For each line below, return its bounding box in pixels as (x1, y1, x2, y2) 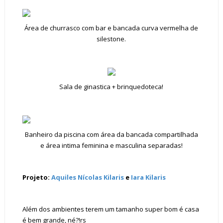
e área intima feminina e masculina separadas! (40, 141, 183, 150)
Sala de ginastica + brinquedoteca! (59, 82, 164, 91)
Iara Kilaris (129, 173, 166, 182)
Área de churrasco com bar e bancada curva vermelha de (24, 23, 199, 32)
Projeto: (22, 173, 51, 182)
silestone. (97, 34, 126, 43)
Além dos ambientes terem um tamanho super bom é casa (22, 205, 199, 214)
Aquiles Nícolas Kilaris (51, 173, 124, 182)
